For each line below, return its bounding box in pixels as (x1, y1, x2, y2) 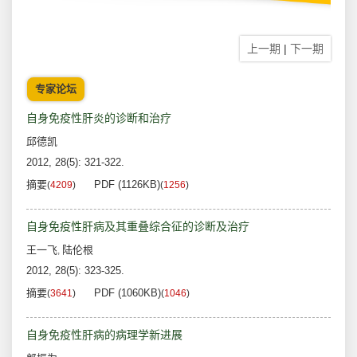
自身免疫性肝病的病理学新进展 (26, 328, 182, 342)
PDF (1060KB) (94, 287, 161, 300)
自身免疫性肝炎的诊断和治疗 (26, 112, 171, 125)
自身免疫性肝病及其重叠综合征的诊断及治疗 (26, 220, 249, 233)
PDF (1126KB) (94, 178, 160, 191)
